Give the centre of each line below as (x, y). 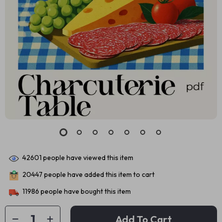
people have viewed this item (87, 158)
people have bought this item (85, 192)
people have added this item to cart (99, 175)
